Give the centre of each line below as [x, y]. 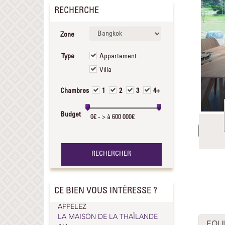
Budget [71, 115]
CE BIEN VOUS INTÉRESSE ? [106, 191]
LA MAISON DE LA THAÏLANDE [108, 217]
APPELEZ [72, 207]
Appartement [118, 57]
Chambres [75, 91]
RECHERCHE [77, 11]
